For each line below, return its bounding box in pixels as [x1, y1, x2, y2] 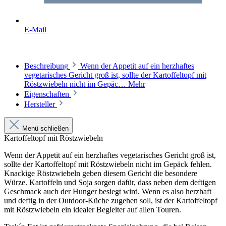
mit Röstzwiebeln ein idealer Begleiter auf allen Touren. [4, 205, 181, 214]
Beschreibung [24, 61, 68, 70]
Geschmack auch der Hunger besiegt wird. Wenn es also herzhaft [4, 187, 211, 196]
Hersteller [24, 99, 57, 108]
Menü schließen [22, 124, 69, 132]
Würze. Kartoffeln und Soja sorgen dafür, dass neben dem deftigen [4, 178, 216, 187]
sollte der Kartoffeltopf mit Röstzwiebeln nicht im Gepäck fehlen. [4, 159, 212, 168]
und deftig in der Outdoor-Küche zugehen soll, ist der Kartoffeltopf [4, 196, 217, 205]
